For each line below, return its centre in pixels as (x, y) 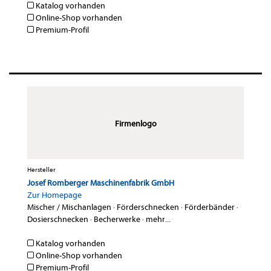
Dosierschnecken (58, 220)
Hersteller (41, 170)
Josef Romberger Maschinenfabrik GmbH (101, 183)
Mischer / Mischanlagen (69, 207)
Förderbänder (210, 207)
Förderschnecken (148, 207)
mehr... (158, 220)
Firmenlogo (135, 124)
